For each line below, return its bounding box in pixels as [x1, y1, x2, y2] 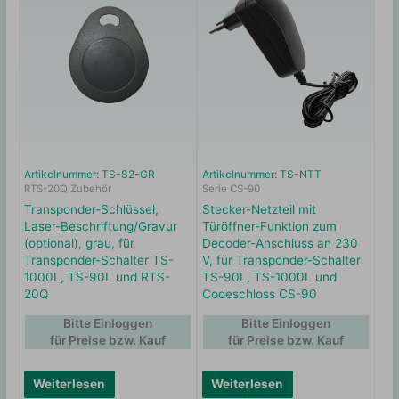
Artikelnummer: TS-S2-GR [24, 167, 156, 182]
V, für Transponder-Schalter [202, 253, 362, 268]
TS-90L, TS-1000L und [202, 270, 338, 285]
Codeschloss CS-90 [202, 287, 318, 302]
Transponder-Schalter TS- [24, 253, 175, 268]
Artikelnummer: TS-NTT [202, 167, 322, 182]
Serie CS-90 [202, 183, 261, 196]
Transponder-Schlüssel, [24, 202, 159, 217]
